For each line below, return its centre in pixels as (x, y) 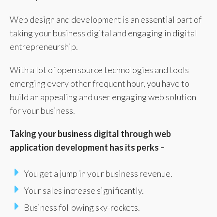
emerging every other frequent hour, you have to (100, 83)
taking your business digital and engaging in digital (103, 33)
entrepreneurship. (44, 46)
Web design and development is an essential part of (106, 19)
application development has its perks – (87, 147)
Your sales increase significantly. (84, 190)
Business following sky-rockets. (82, 207)
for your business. (42, 110)
